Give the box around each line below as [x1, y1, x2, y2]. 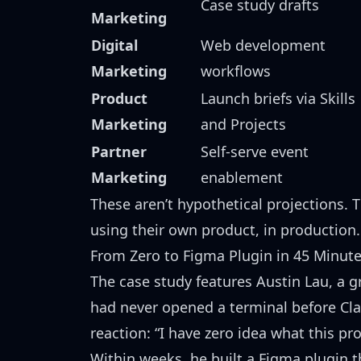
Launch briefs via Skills [201, 89, 355, 108]
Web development [201, 35, 326, 55]
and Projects [201, 114, 286, 134]
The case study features [90, 272, 256, 291]
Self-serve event [201, 142, 309, 161]
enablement [201, 168, 283, 187]
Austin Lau [256, 272, 329, 291]
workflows [201, 61, 271, 81]
